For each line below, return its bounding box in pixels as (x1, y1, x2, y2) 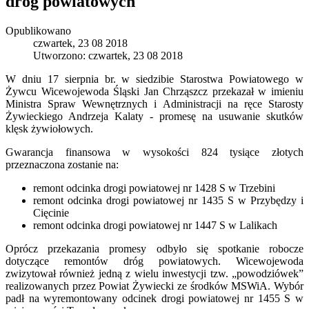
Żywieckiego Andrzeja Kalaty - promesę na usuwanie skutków (6, 110, 303, 122)
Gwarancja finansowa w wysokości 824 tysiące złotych (6, 146, 303, 158)
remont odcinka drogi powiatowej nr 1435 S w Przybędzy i (33, 194, 303, 206)
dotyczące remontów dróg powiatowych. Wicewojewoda (6, 255, 303, 267)
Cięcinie (33, 206, 69, 219)
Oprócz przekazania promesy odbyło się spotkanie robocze (6, 242, 303, 255)
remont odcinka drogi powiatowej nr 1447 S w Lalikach (33, 219, 277, 231)
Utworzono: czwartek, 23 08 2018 (33, 49, 183, 61)
